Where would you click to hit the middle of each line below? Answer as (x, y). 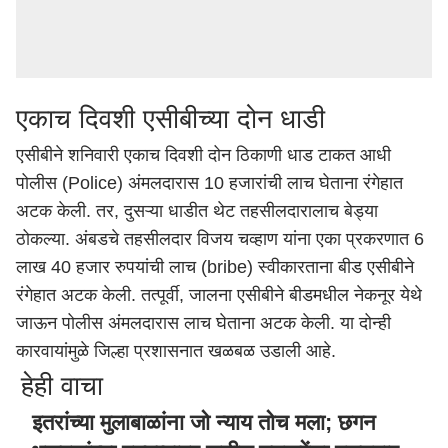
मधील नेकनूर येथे (367, 295)
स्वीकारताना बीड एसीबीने (333, 267)
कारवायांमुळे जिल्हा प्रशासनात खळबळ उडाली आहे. (178, 351)
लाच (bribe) (211, 267)
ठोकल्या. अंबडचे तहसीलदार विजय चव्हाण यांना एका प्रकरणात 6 (220, 239)
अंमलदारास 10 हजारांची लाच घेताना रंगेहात (263, 183)
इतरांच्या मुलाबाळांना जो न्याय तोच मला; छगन (204, 422)
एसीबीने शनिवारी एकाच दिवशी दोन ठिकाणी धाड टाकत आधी (203, 155)
